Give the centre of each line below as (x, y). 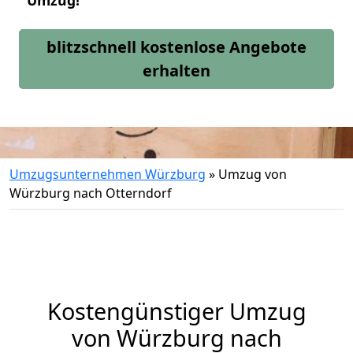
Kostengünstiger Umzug (176, 311)
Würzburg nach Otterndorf (91, 193)
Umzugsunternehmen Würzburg (108, 174)
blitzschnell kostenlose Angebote (176, 47)
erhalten (176, 71)
